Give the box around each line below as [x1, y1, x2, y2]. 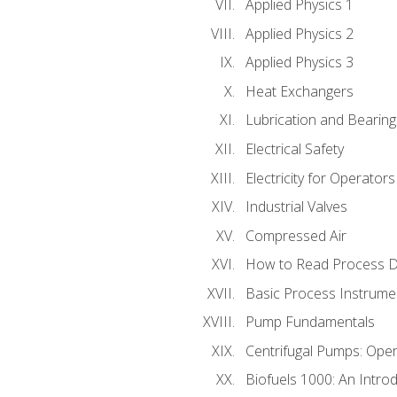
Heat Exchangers [245, 81, 354, 101]
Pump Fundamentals [245, 312, 375, 332]
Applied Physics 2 [245, 23, 354, 43]
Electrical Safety [245, 138, 344, 159]
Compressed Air [245, 225, 346, 245]
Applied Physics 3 [245, 52, 354, 73]
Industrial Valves [245, 197, 347, 217]
